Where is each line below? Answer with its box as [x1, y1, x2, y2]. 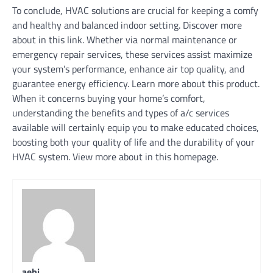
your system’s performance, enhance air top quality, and [12, 62, 244, 76]
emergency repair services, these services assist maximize [12, 47, 252, 62]
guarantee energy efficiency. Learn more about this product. [12, 76, 260, 91]
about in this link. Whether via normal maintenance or [12, 32, 237, 47]
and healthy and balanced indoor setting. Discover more [12, 18, 242, 32]
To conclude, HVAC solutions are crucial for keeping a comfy [12, 3, 258, 18]
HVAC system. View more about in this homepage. [12, 149, 218, 164]
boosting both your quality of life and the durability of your [12, 135, 255, 149]
